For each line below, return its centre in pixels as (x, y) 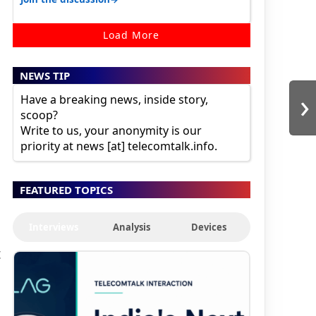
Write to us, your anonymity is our (111, 130)
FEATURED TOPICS (66, 189)
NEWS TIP (44, 75)
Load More (132, 35)
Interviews (54, 227)
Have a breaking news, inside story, (114, 99)
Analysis (131, 227)
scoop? (39, 115)
